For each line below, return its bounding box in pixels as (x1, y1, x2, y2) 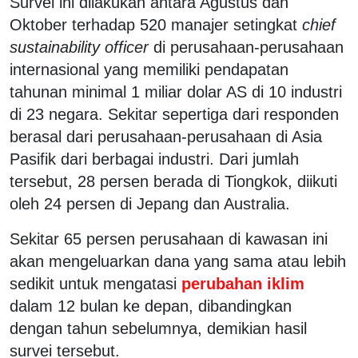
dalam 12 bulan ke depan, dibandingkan (10, 296, 292, 315)
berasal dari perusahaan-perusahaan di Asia (10, 127, 322, 145)
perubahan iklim (177, 274, 304, 292)
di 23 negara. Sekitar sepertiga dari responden (10, 105, 339, 123)
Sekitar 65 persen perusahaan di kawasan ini (10, 229, 328, 248)
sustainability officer (10, 38, 149, 56)
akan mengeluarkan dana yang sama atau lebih (10, 252, 346, 270)
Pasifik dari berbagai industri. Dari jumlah (10, 149, 299, 168)
